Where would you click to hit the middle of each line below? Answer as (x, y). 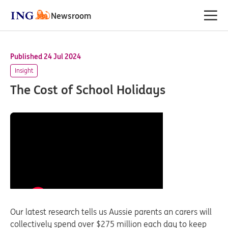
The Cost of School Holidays (88, 90)
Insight (24, 70)
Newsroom (71, 16)
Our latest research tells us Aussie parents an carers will (111, 212)
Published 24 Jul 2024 (46, 56)
